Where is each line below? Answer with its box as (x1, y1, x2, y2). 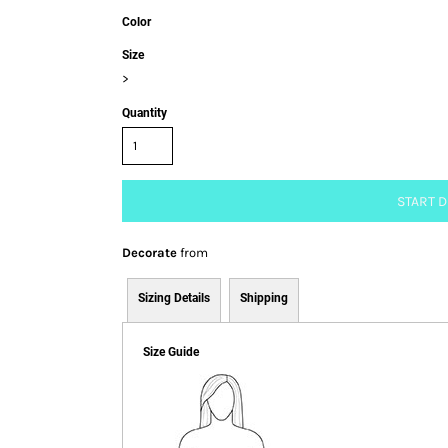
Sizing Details (138, 290, 210, 305)
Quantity (122, 105, 167, 120)
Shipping (240, 290, 288, 305)
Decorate (122, 244, 177, 260)
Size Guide (143, 344, 199, 359)
